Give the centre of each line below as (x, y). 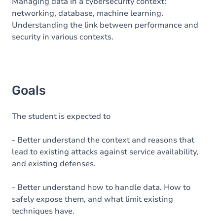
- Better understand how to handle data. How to (101, 187)
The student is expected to (61, 116)
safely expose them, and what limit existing (92, 199)
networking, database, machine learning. (88, 13)
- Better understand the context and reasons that (103, 140)
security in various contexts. (63, 37)
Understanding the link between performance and (105, 25)
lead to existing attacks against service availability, (105, 152)
